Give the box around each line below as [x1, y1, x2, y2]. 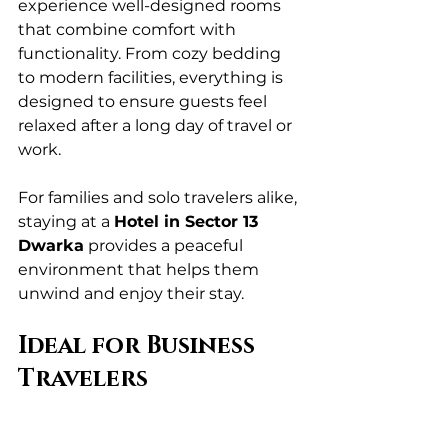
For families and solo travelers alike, [18, 188, 301, 207]
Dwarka [18, 236, 84, 255]
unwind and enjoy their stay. [18, 284, 244, 303]
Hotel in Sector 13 [114, 212, 263, 231]
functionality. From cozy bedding [18, 44, 285, 63]
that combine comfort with [18, 20, 240, 39]
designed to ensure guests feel [18, 92, 271, 111]
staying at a [18, 212, 114, 231]
